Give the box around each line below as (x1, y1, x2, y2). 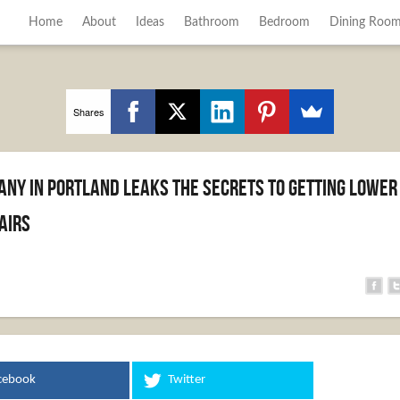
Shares (72, 104, 104, 119)
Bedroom (258, 16, 310, 29)
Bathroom (183, 16, 239, 29)
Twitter (168, 373, 206, 387)
